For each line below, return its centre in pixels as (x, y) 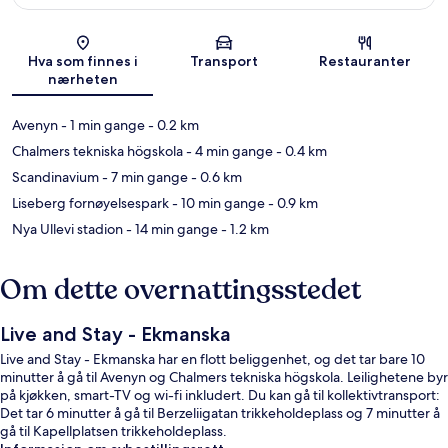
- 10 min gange (217, 203)
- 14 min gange (170, 229)
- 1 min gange (101, 125)
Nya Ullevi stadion (67, 229)
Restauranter (365, 61)
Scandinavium (55, 177)
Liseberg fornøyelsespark (90, 203)
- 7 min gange (143, 177)
